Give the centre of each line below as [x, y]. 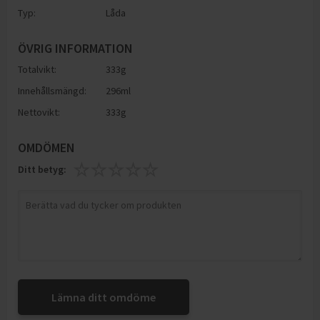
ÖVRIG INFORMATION [75, 48]
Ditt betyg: [42, 169]
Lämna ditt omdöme [104, 297]
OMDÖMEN [46, 147]
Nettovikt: [39, 112]
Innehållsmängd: [52, 91]
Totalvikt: [37, 69]
